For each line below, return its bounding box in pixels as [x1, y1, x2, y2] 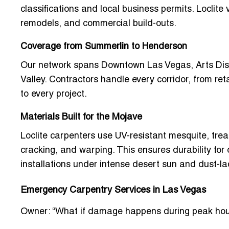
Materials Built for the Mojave [20, 113, 142, 122]
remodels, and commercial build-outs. [20, 19, 176, 29]
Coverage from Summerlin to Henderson [20, 42, 187, 52]
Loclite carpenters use [20, 132, 115, 141]
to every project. [20, 90, 87, 99]
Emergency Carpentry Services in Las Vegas [20, 186, 206, 195]
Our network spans [20, 61, 101, 71]
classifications [20, 5, 79, 14]
